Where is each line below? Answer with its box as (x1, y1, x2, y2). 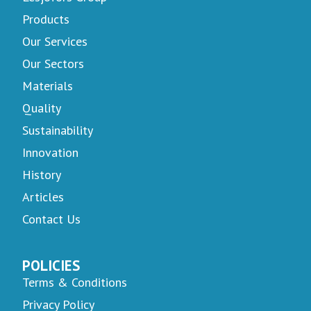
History (22, 166, 61, 183)
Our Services (22, 33, 87, 49)
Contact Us (22, 210, 81, 227)
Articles (22, 188, 64, 205)
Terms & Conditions (22, 274, 127, 290)
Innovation (22, 144, 78, 160)
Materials (22, 77, 73, 94)
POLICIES (22, 255, 80, 275)
